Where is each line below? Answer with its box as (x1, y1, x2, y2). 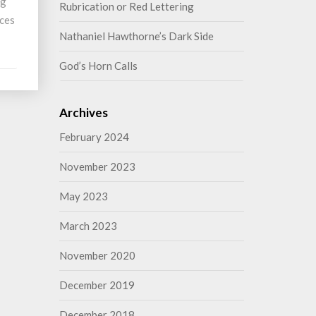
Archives (59, 105, 108, 120)
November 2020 (59, 249, 135, 262)
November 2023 (59, 160, 135, 173)
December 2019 (59, 279, 135, 291)
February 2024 (59, 130, 129, 143)
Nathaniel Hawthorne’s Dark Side (59, 30, 214, 42)
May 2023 (59, 190, 108, 202)
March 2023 (59, 219, 117, 232)
